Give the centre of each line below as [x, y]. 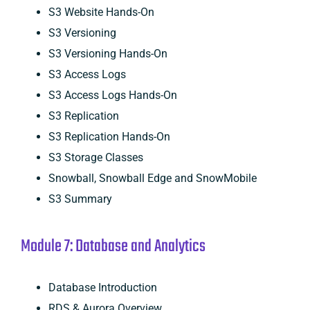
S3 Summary [80, 199]
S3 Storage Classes [95, 157]
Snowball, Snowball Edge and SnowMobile [152, 178]
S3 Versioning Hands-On [108, 53]
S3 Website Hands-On [101, 12]
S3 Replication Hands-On [109, 136]
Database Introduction [102, 287]
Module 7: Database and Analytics [113, 246]
